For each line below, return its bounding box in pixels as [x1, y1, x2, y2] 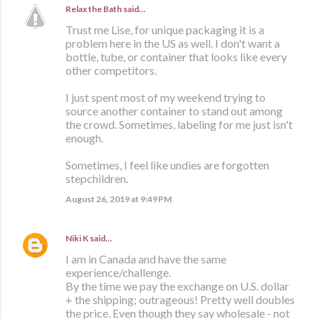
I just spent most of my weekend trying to [66, 90, 266, 104]
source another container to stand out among [66, 103, 283, 117]
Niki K [66, 232, 88, 244]
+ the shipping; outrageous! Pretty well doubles [66, 292, 295, 306]
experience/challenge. [66, 265, 171, 279]
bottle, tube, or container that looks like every [66, 49, 287, 63]
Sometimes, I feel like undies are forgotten [66, 157, 269, 172]
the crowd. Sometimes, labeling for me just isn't [66, 117, 293, 131]
